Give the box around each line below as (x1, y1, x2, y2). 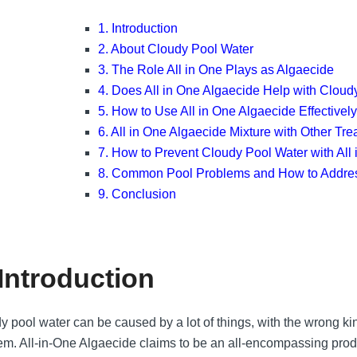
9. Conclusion (98, 186, 177, 201)
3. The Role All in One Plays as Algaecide (98, 62, 335, 76)
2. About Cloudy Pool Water (98, 41, 254, 56)
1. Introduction (98, 21, 178, 35)
